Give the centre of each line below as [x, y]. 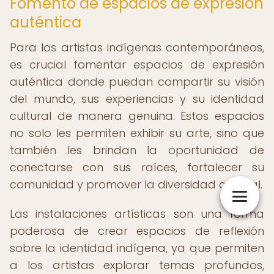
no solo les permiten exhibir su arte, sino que [137, 133]
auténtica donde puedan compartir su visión [137, 82]
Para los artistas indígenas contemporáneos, [137, 47]
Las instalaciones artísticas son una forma [137, 214]
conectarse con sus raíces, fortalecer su [137, 167]
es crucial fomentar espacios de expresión [137, 65]
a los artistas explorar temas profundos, [137, 265]
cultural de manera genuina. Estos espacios [137, 116]
